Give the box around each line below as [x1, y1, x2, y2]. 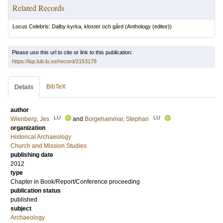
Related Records [12, 2, 64, 13]
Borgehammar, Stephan [85, 115, 149, 122]
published [10, 196, 37, 203]
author [10, 107, 29, 113]
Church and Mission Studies [10, 142, 87, 149]
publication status [10, 187, 61, 194]
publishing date [10, 151, 53, 158]
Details [14, 84, 33, 91]
